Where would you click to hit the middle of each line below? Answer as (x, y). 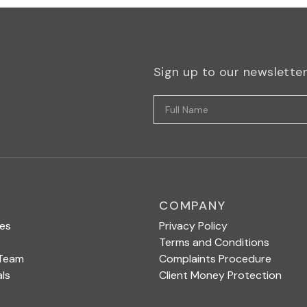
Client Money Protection (220, 275)
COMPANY (193, 206)
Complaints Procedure (215, 259)
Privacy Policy (193, 226)
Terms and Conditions (214, 242)
